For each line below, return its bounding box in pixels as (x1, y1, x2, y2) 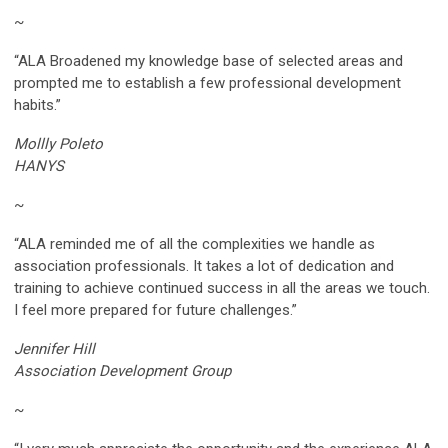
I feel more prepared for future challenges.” (14, 300, 297, 319)
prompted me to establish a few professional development (14, 73, 401, 92)
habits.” (14, 95, 61, 114)
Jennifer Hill (14, 339, 95, 358)
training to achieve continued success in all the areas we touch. (14, 278, 430, 297)
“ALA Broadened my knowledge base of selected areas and (14, 51, 403, 70)
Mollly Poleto (14, 134, 103, 153)
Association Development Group (14, 361, 231, 380)
